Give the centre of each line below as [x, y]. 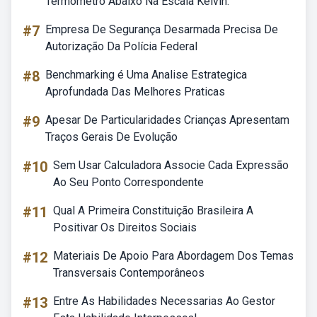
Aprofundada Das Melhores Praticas [135, 92]
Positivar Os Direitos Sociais [125, 227]
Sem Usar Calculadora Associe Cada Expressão [171, 165]
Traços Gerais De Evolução [111, 137]
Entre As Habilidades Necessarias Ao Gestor [164, 301]
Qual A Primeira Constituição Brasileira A [153, 211]
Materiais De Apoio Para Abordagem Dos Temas [173, 256]
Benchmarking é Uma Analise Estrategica [146, 75]
